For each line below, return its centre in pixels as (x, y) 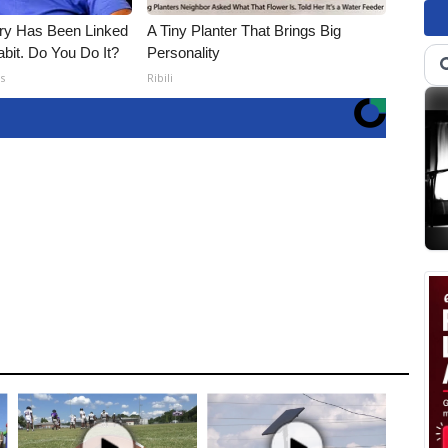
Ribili (160, 77)
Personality (184, 52)
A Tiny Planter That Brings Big (244, 30)
